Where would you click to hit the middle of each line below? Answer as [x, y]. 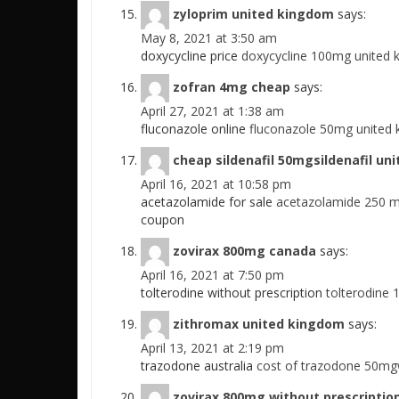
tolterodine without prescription [233, 293]
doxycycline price [191, 56]
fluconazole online [195, 129]
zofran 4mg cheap [232, 86]
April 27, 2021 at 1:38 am [212, 111]
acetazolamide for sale [208, 202]
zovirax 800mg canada [244, 250]
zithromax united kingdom [259, 323]
